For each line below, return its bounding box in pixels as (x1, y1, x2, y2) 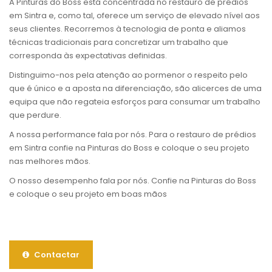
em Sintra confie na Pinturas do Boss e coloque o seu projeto (9, 142, 250, 154)
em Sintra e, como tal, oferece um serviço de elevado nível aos (9, 10, 260, 22)
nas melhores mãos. (9, 155, 90, 168)
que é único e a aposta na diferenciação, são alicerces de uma (9, 83, 262, 95)
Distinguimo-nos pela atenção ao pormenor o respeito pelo (9, 69, 248, 81)
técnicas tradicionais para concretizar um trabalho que (9, 36, 228, 49)
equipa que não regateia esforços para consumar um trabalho (9, 96, 260, 108)
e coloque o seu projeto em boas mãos (9, 188, 167, 200)
